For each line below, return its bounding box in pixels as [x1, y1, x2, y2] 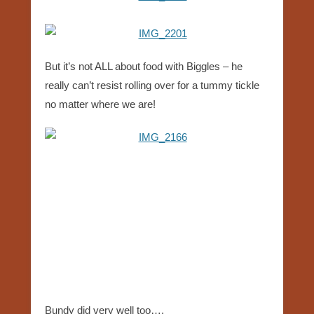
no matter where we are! [45, 97, 156, 110]
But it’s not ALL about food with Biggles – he [45, 60, 243, 72]
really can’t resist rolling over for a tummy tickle [45, 78, 259, 91]
